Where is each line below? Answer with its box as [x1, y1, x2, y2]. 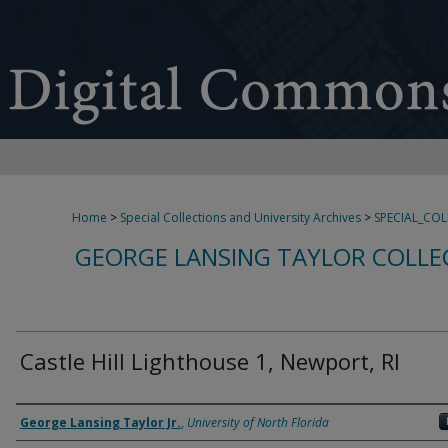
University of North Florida [187, 414, 329, 431]
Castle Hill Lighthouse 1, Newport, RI [20, 346, 400, 376]
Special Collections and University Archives [120, 209, 361, 226]
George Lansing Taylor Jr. [20, 414, 181, 431]
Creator [16, 408, 88, 435]
